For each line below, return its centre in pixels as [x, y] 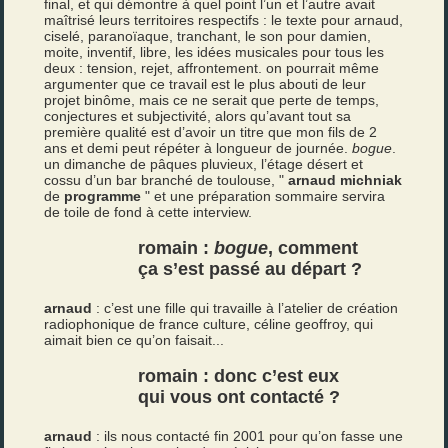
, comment [313, 248]
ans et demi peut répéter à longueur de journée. [198, 148]
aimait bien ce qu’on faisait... [134, 340]
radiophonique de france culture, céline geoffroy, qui [209, 324]
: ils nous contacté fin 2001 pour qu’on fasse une [248, 436]
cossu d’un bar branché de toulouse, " [166, 180]
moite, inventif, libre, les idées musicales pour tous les [214, 52]
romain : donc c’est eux [239, 376]
